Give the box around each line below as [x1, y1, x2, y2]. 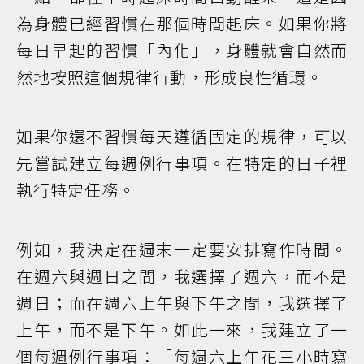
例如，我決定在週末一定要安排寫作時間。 [16, 236, 348, 261]
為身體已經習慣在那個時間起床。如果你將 [16, 11, 348, 35]
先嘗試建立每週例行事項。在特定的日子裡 [16, 150, 348, 175]
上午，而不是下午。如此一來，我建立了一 [16, 317, 348, 341]
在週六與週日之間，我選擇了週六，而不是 [16, 263, 348, 288]
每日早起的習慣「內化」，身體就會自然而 [16, 37, 348, 62]
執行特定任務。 [16, 177, 136, 201]
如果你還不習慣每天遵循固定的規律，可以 [16, 123, 348, 148]
